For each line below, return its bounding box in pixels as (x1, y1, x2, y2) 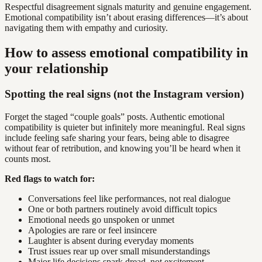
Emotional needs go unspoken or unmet (28, 215, 174, 225)
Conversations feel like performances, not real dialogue (28, 194, 230, 204)
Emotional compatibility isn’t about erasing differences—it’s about (5, 12, 248, 22)
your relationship (5, 60, 108, 76)
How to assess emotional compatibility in (5, 44, 248, 60)
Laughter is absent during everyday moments (28, 236, 194, 246)
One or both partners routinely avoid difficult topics (28, 204, 217, 215)
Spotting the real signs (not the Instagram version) (5, 88, 244, 101)
